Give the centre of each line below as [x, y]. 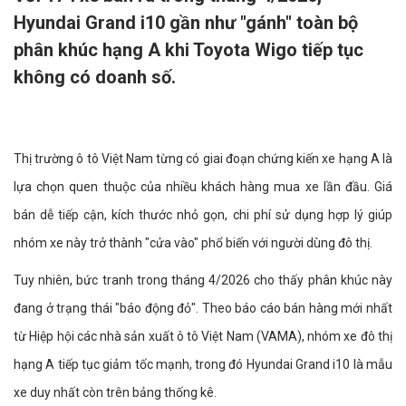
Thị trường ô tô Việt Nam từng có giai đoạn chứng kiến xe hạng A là [203, 159]
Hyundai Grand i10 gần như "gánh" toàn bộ [186, 23]
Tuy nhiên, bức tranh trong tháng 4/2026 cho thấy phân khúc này [203, 280]
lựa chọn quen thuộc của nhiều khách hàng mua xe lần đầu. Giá [203, 187]
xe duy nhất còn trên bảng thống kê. [115, 392]
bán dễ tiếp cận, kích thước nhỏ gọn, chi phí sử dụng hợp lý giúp [203, 215]
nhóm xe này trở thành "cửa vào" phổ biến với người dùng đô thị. [193, 243]
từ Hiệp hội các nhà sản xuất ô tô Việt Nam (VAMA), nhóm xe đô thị [203, 336]
